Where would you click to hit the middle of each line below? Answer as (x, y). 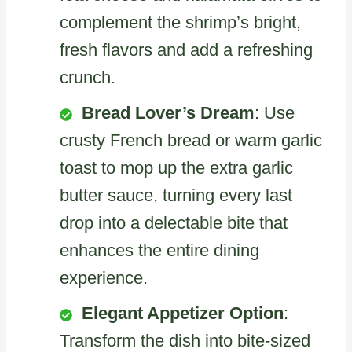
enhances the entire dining (159, 251)
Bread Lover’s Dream (168, 113)
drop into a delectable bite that (174, 223)
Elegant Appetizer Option (183, 313)
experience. (104, 278)
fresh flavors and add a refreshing (186, 50)
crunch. (88, 78)
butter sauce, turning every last (176, 196)
